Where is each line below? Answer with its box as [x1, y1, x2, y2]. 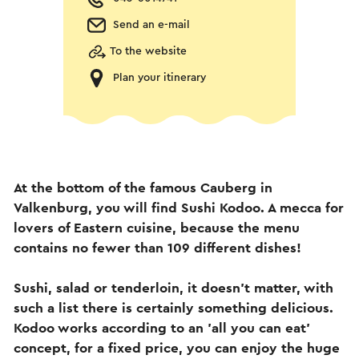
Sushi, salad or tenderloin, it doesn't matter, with [14, 280, 333, 295]
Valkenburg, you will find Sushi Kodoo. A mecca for [14, 200, 344, 215]
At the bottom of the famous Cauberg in [14, 180, 272, 195]
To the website [110, 46, 187, 57]
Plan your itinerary [113, 72, 206, 83]
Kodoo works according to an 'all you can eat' [14, 321, 310, 335]
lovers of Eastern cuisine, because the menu [14, 220, 300, 235]
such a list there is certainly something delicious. [14, 301, 333, 315]
